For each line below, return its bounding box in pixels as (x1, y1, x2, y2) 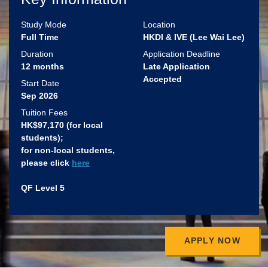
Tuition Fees (21, 107, 68, 117)
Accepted (143, 74, 182, 84)
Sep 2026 (21, 90, 58, 100)
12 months (21, 61, 64, 71)
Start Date (21, 78, 59, 88)
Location (143, 19, 175, 29)
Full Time (21, 32, 59, 42)
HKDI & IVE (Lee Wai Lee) (143, 32, 245, 42)
